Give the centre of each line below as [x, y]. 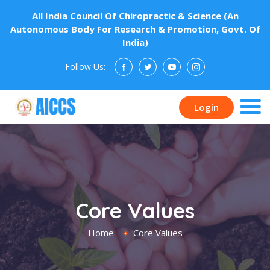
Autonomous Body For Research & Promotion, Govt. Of [135, 29]
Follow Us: [85, 67]
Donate [191, 107]
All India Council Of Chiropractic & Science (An [135, 16]
